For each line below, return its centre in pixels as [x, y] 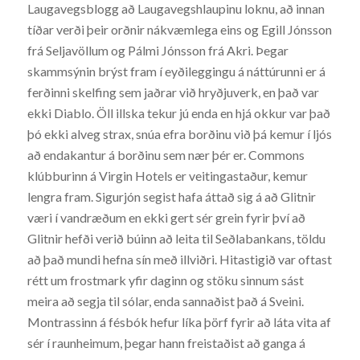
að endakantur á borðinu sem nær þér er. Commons [166, 155]
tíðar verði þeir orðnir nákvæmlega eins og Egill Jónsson [179, 30]
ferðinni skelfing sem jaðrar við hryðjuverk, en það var [173, 92]
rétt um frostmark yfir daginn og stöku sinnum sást [165, 280]
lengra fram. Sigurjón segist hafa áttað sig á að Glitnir [171, 197]
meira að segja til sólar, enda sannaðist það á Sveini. [165, 301]
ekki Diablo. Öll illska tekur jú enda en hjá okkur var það [178, 113]
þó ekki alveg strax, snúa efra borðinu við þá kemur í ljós [179, 134]
